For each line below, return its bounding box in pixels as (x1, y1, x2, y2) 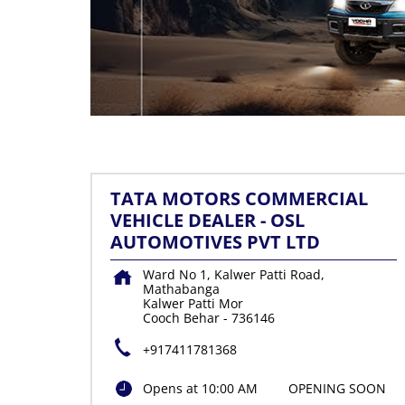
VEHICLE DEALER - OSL (109, 208, 305, 233)
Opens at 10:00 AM (142, 380, 258, 398)
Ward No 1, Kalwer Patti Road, (142, 266, 325, 284)
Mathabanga (142, 280, 220, 298)
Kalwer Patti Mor (142, 295, 243, 313)
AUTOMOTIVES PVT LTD (109, 230, 320, 255)
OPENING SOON (287, 380, 386, 398)
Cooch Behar (142, 309, 220, 327)
